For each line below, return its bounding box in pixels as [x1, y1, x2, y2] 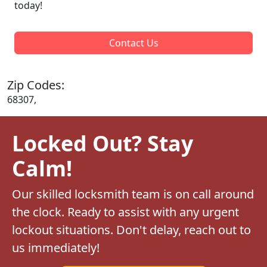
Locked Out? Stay [12, 128, 193, 157]
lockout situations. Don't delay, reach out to [12, 221, 251, 238]
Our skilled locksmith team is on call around [12, 185, 254, 202]
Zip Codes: [7, 76, 64, 93]
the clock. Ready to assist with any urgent [12, 203, 239, 220]
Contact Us [108, 36, 159, 49]
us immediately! [12, 239, 100, 256]
